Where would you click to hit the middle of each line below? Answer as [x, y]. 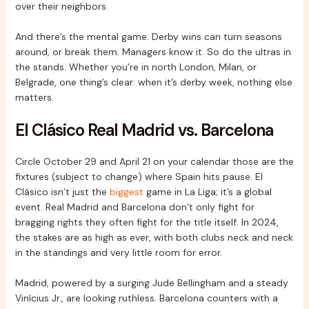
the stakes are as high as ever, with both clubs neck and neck [154, 237]
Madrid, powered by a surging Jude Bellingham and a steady [151, 282]
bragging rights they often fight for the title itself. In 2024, [147, 222]
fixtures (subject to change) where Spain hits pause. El [139, 176]
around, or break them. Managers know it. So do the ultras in [153, 52]
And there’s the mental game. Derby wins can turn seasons [148, 37]
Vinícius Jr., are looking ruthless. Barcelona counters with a [146, 298]
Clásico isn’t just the [62, 191]
